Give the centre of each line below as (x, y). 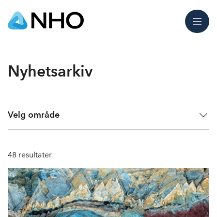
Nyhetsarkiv (50, 71)
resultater (34, 155)
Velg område (34, 115)
